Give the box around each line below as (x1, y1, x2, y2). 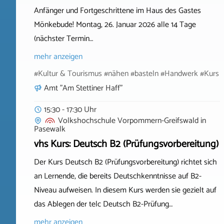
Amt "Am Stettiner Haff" (44, 81, 122, 95)
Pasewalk (34, 122, 65, 136)
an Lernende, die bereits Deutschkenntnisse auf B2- (34, 169, 201, 183)
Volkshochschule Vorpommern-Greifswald (58, 113, 198, 127)
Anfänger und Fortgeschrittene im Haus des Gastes (34, 3, 201, 17)
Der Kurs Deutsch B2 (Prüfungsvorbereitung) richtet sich (34, 155, 217, 169)
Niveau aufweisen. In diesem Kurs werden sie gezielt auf (34, 183, 216, 197)
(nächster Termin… (34, 31, 93, 45)
